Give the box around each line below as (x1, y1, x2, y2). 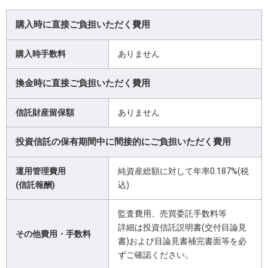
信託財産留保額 (16, 107, 74, 117)
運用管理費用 (16, 166, 66, 176)
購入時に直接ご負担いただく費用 (16, 19, 150, 30)
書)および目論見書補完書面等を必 (118, 236, 246, 246)
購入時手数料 (16, 48, 66, 59)
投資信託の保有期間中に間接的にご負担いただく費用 (16, 136, 231, 147)
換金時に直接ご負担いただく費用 (16, 77, 150, 89)
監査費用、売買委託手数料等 (118, 208, 227, 218)
